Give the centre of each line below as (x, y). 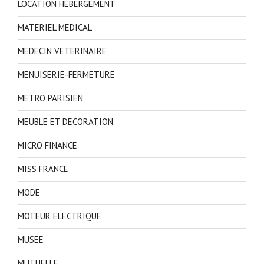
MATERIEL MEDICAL (55, 28)
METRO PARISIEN (50, 98)
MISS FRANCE (43, 169)
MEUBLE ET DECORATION (65, 122)
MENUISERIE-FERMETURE (66, 75)
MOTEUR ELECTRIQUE (60, 216)
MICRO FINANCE (47, 146)
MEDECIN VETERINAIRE (62, 51)
